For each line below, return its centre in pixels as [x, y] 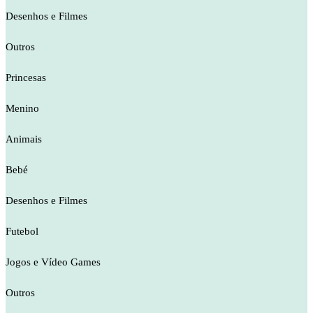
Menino [22, 108]
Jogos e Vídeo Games [53, 262]
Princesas [26, 78]
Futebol [22, 231]
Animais [24, 139]
